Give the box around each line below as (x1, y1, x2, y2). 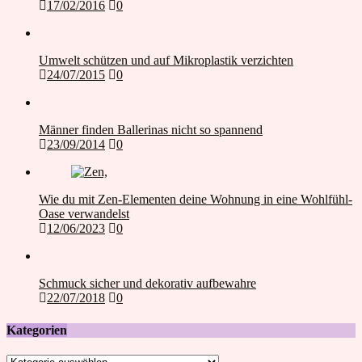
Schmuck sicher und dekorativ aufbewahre (39, 276, 256, 291)
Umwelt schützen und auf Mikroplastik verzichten (39, 53, 293, 68)
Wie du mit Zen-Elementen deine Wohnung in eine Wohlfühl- (39, 192, 352, 207)
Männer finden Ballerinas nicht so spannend (39, 123, 263, 137)
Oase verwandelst (39, 207, 129, 221)
